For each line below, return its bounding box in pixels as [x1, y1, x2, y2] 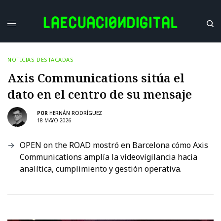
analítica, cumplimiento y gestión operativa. [20, 163, 182, 174]
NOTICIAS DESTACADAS [7, 55, 74, 63]
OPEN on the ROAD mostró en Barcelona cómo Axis [20, 139, 208, 150]
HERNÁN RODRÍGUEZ [49, 110, 102, 117]
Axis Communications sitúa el [7, 69, 184, 86]
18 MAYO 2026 [37, 117, 72, 124]
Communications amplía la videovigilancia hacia [20, 151, 197, 162]
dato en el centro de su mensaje [7, 85, 192, 102]
